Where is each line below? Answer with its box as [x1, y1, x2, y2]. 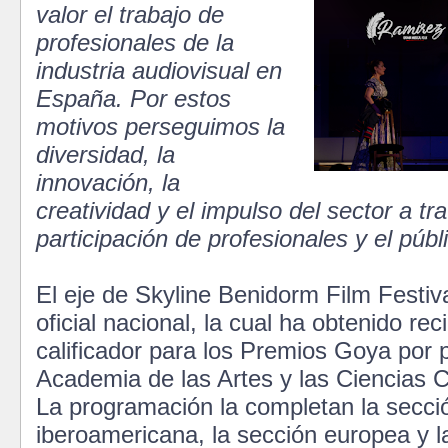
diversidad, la [36, 140, 175, 168]
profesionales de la [36, 28, 234, 56]
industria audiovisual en [36, 56, 282, 84]
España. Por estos [36, 84, 231, 112]
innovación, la [36, 168, 180, 196]
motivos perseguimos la [36, 112, 285, 140]
